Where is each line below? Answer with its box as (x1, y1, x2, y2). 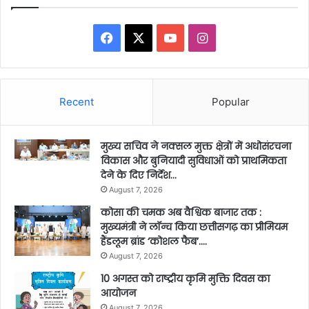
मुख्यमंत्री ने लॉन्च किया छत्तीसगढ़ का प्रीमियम (101, 219, 288, 234)
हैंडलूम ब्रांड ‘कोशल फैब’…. (101, 234, 207, 248)
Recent (59, 94, 94, 108)
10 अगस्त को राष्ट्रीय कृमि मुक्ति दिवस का (101, 271, 270, 286)
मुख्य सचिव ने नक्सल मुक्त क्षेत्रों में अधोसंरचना (101, 139, 291, 153)
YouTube (176, 29, 226, 44)
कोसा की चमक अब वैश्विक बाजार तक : (101, 205, 261, 219)
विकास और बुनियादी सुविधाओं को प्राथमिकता (101, 153, 286, 168)
